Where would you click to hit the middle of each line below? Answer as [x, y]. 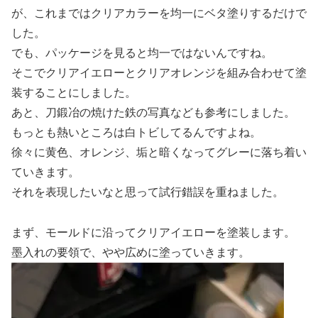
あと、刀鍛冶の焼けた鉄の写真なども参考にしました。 [153, 112]
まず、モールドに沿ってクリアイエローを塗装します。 [153, 232]
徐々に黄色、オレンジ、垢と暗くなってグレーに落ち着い [159, 152]
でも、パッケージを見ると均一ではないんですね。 [142, 53]
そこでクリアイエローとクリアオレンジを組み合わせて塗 [159, 72]
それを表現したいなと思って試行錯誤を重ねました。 [148, 192]
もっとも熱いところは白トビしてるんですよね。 [136, 132]
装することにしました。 [74, 92]
